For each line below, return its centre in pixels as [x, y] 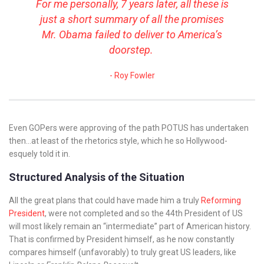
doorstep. [132, 50]
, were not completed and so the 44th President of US [144, 213]
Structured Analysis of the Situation [97, 177]
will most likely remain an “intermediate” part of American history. [130, 226]
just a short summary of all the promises [132, 19]
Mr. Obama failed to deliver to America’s [132, 34]
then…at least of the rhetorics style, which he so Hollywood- [118, 141]
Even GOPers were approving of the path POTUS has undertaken [129, 128]
